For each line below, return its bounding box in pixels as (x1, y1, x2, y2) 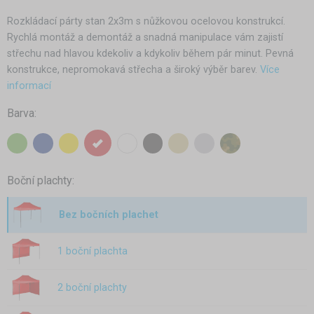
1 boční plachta (57, 245, 128, 257)
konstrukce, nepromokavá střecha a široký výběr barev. (7, 63, 257, 76)
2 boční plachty (57, 281, 127, 294)
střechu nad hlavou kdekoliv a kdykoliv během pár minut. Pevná (7, 47, 294, 60)
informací (7, 79, 51, 92)
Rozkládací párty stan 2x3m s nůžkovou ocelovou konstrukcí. (7, 15, 285, 27)
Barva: (7, 106, 36, 120)
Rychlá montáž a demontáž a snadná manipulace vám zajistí (7, 31, 283, 43)
